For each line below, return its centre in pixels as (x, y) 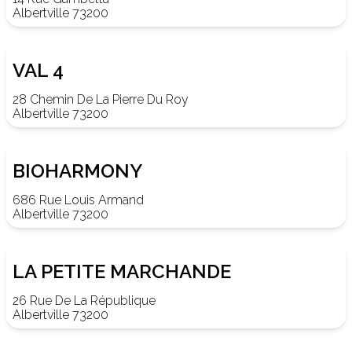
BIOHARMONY (77, 171)
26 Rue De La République (84, 301)
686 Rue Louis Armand (78, 200)
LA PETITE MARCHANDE (122, 271)
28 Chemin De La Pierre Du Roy (101, 99)
